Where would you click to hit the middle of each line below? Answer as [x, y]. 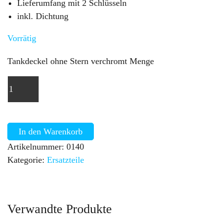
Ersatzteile [66, 160]
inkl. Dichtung [43, 16]
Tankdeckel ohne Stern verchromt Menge [81, 61]
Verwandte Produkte [60, 209]
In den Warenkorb [51, 131]
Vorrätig [22, 38]
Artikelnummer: [37, 146]
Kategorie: [27, 160]
